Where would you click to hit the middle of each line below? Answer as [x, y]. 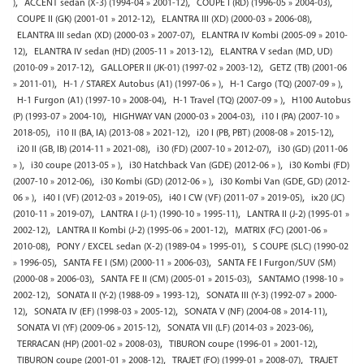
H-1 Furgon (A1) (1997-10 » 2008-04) [91, 101]
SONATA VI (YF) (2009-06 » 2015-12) [88, 328]
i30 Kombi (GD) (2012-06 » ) [156, 182]
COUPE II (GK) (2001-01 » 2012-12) [85, 19]
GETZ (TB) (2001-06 [308, 68]
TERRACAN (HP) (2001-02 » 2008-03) [89, 344]
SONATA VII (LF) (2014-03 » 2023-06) [239, 328]
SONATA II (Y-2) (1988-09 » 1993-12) [127, 296]
